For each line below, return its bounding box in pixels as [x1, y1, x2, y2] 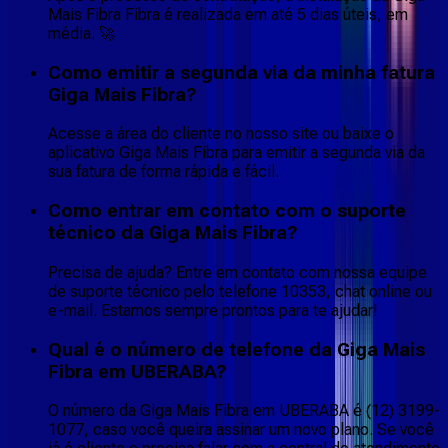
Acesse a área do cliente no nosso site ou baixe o [48, 124, 394, 144]
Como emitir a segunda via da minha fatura [48, 61, 435, 84]
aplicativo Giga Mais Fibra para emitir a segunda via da [48, 143, 425, 163]
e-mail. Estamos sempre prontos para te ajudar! [48, 300, 378, 320]
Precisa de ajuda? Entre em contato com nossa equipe [48, 262, 427, 282]
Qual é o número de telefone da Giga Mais [48, 338, 425, 361]
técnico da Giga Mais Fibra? [48, 222, 298, 245]
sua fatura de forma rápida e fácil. [48, 162, 279, 182]
